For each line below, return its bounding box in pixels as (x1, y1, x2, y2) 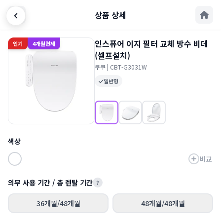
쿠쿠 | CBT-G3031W (95, 63, 147, 71)
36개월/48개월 (36, 198, 80, 208)
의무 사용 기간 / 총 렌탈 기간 (8, 178, 93, 187)
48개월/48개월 (141, 198, 185, 208)
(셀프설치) (95, 49, 130, 61)
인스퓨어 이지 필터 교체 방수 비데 (95, 37, 208, 49)
